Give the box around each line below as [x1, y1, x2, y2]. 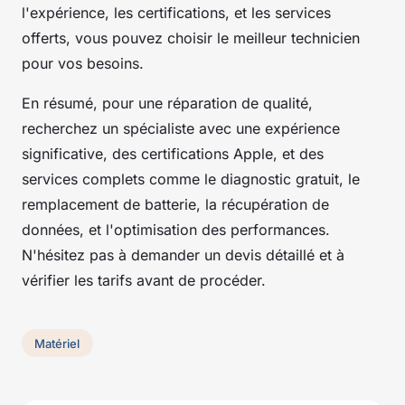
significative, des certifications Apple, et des [22, 144, 324, 163]
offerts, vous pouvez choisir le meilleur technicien [22, 28, 360, 47]
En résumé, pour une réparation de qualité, [22, 93, 313, 112]
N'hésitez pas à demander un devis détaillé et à [22, 245, 344, 264]
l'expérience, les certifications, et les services [22, 3, 331, 22]
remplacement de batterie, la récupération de [22, 194, 329, 213]
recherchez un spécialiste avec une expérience [22, 118, 340, 137]
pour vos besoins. [22, 53, 144, 72]
